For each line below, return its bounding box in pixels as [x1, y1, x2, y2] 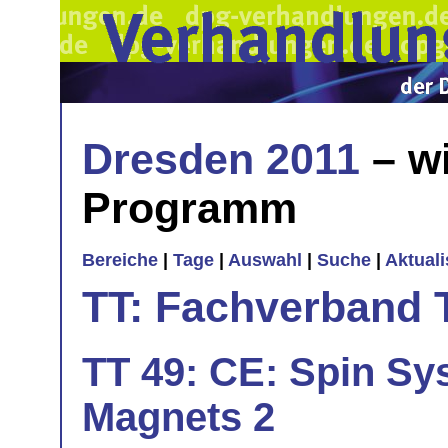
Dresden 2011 [82, 134, 360, 183]
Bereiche [82, 250, 158, 271]
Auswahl [228, 250, 302, 271]
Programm [82, 183, 297, 232]
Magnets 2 [82, 394, 275, 439]
